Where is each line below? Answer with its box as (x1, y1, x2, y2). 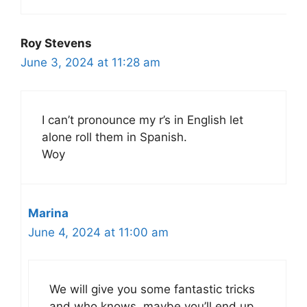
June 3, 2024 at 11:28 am (21, 56, 160, 69)
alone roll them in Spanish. (42, 130, 187, 144)
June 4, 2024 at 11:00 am (28, 225, 169, 239)
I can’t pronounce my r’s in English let (42, 112, 243, 127)
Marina (28, 206, 69, 220)
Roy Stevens (21, 36, 92, 50)
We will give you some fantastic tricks (49, 282, 255, 296)
